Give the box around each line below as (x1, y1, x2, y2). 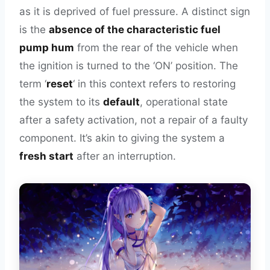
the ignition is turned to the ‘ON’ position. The (19, 60, 238, 72)
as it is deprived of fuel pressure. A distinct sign (19, 5, 250, 17)
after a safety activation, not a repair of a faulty (19, 114, 248, 126)
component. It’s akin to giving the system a (19, 132, 225, 144)
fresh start (19, 150, 74, 162)
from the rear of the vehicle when (74, 42, 238, 54)
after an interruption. (74, 150, 176, 162)
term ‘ (19, 78, 46, 90)
